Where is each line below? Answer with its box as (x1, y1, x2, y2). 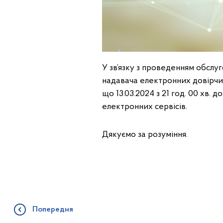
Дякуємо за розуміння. (102, 130, 188, 139)
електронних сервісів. (102, 103, 187, 111)
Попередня (32, 206, 73, 214)
